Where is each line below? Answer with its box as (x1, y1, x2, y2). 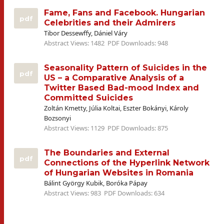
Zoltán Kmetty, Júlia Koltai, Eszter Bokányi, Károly (44, 103, 188, 112)
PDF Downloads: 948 (107, 38, 168, 47)
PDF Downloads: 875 (107, 123, 168, 132)
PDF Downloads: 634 (104, 188, 164, 197)
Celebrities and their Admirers (44, 18, 175, 27)
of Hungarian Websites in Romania (44, 168, 193, 177)
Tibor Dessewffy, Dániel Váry (44, 28, 127, 37)
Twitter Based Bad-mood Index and (44, 83, 199, 92)
